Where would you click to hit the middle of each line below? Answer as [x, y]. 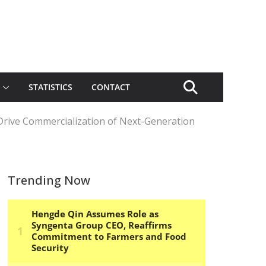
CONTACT [111, 87]
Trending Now [49, 180]
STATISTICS [50, 87]
